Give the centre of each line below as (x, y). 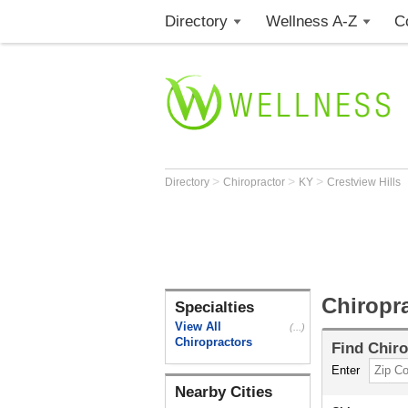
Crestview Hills (364, 182)
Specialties (214, 307)
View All (198, 326)
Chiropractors (214, 342)
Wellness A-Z (311, 21)
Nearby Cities (224, 392)
